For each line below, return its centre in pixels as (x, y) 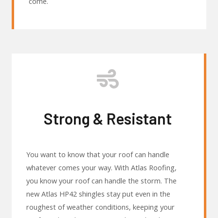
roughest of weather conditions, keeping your (100, 207)
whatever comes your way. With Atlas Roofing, (101, 168)
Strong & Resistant (108, 118)
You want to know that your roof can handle (98, 154)
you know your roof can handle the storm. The (101, 181)
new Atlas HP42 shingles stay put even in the (98, 194)
